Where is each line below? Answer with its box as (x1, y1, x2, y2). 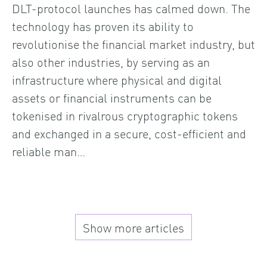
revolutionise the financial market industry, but (12, 35, 255, 52)
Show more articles (83, 218, 184, 235)
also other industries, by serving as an (12, 53, 210, 70)
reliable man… (12, 142, 85, 160)
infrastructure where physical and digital (12, 71, 222, 88)
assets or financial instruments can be (12, 89, 212, 106)
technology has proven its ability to (12, 17, 194, 35)
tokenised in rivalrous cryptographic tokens (12, 107, 238, 124)
